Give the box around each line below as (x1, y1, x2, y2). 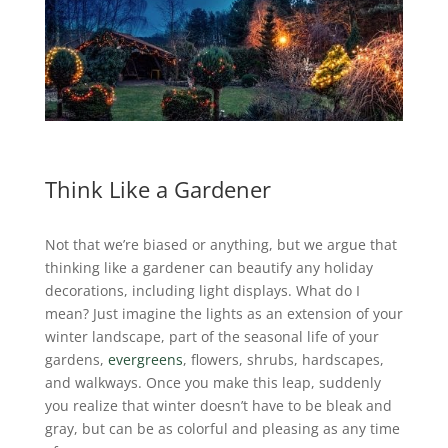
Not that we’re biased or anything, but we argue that (44, 234, 397, 254)
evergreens (107, 349, 183, 369)
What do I (291, 280, 360, 300)
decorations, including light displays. (44, 280, 292, 300)
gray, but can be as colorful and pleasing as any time (44, 418, 400, 438)
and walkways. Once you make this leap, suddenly (44, 372, 381, 392)
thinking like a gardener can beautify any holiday (44, 257, 373, 277)
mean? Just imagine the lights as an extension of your (44, 303, 403, 323)
